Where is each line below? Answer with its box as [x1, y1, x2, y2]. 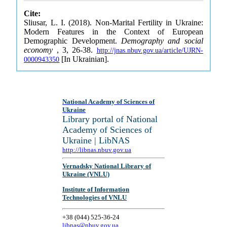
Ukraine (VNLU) [62, 170, 110, 178]
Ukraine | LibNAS [62, 135, 130, 145]
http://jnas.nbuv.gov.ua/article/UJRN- [96, 47, 203, 54]
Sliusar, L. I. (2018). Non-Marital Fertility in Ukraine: [24, 18, 203, 27]
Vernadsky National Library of [62, 162, 152, 170]
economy [24, 46, 57, 54]
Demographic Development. [24, 36, 121, 45]
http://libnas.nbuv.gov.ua [62, 146, 132, 154]
